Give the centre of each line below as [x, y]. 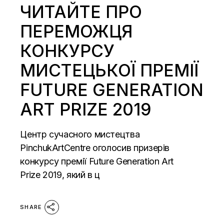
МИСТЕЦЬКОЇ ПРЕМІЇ [109, 70]
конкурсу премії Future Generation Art [97, 161]
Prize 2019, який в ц [60, 174]
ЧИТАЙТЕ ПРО [81, 11]
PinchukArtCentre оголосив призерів [95, 147]
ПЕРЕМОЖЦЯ [76, 31]
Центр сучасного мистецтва [80, 134]
